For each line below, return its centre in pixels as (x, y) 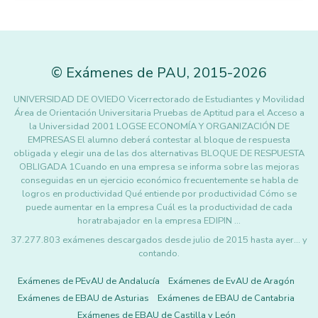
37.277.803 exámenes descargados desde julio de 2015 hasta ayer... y (159, 240)
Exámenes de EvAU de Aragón (231, 281)
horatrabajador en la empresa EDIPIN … (159, 221)
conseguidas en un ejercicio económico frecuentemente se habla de (159, 180)
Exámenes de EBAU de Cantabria (226, 298)
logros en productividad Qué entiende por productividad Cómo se (159, 194)
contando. (159, 253)
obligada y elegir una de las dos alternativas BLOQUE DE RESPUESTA (159, 153)
